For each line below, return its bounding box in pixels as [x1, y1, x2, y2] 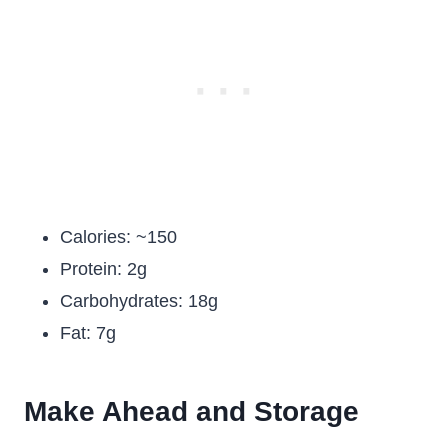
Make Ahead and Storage [24, 396, 359, 427]
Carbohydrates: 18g [60, 291, 218, 311]
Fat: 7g [60, 323, 116, 343]
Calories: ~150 [60, 227, 177, 247]
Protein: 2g [60, 259, 147, 279]
